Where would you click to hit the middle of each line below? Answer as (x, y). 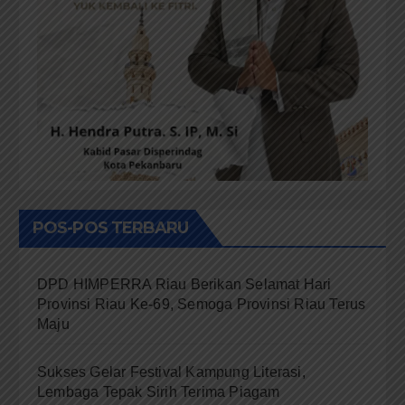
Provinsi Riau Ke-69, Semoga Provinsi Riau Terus (202, 304)
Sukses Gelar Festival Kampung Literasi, (171, 372)
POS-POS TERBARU (111, 227)
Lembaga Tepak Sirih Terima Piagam (159, 391)
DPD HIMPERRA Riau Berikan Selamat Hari (184, 284)
